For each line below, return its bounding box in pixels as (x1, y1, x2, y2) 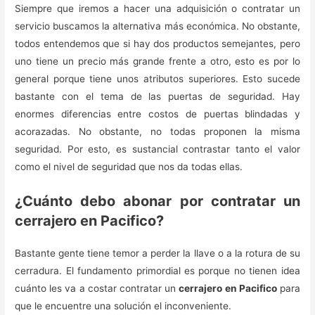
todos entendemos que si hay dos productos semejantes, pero (15, 38, 300, 50)
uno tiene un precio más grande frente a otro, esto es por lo (15, 56, 300, 67)
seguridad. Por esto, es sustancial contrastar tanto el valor (15, 143, 300, 155)
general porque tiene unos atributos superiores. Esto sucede (15, 73, 300, 85)
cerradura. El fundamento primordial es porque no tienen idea (15, 265, 300, 277)
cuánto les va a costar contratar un (15, 283, 179, 295)
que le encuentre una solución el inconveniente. (15, 300, 232, 312)
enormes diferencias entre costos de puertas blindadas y (15, 108, 300, 120)
